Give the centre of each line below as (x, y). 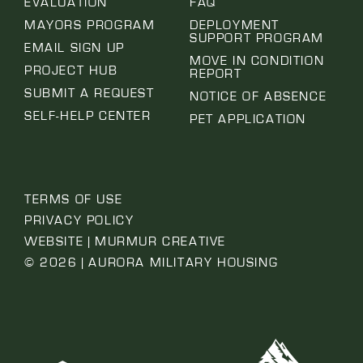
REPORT (216, 74)
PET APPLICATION (248, 120)
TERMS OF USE (74, 200)
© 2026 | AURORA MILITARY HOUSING (152, 263)
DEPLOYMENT (235, 26)
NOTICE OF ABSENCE (258, 97)
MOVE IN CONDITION (257, 61)
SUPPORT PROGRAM (257, 38)
